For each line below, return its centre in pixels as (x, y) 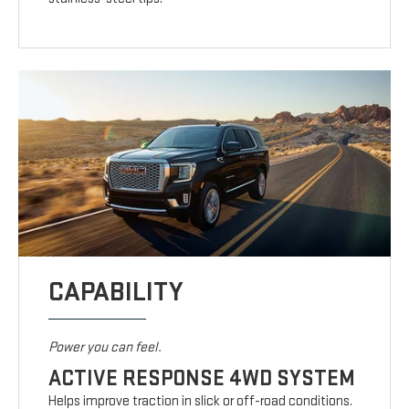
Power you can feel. (105, 348)
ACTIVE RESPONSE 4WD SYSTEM (202, 379)
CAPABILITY (116, 293)
